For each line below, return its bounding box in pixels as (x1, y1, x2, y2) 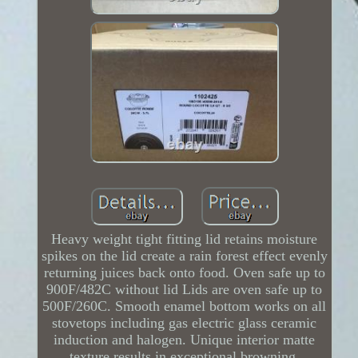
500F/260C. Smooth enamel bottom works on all (42, 298, 327, 315)
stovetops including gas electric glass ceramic (52, 315, 317, 332)
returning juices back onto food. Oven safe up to (43, 265, 325, 281)
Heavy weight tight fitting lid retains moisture (51, 231, 318, 248)
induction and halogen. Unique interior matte (54, 332, 316, 348)
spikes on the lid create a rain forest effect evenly (41, 248, 328, 265)
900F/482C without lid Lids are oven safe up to (46, 281, 323, 298)
